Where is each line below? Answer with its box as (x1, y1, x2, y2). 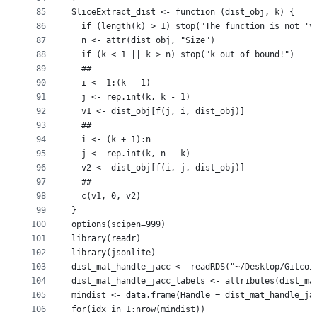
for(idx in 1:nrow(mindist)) (71, 304, 205, 315)
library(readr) (71, 234, 141, 244)
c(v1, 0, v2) (71, 191, 141, 202)
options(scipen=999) (71, 219, 166, 230)
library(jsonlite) (71, 248, 156, 258)
